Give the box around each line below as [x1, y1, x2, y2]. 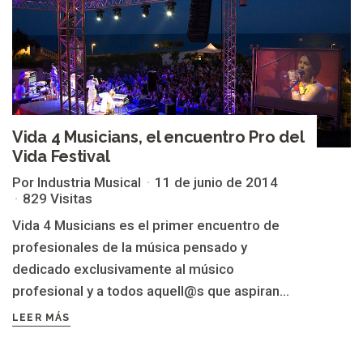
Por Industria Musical [12, 173, 141, 190]
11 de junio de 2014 [155, 173, 278, 190]
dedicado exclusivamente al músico [12, 260, 234, 277]
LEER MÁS [12, 311, 70, 323]
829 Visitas [23, 190, 92, 207]
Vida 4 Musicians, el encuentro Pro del [12, 126, 304, 147]
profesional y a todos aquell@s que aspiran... [12, 282, 289, 299]
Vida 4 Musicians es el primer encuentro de [12, 216, 280, 233]
